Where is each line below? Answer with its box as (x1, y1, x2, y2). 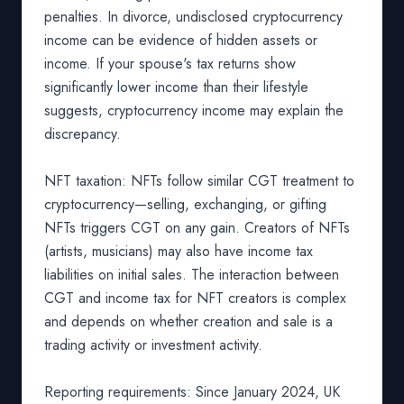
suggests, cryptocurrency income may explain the (44, 100, 344, 121)
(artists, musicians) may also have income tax (44, 241, 313, 262)
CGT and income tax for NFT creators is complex (44, 288, 346, 308)
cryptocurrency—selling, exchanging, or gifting (44, 194, 326, 215)
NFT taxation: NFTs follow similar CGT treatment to (44, 170, 354, 191)
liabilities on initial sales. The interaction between (44, 264, 339, 285)
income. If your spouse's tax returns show (44, 53, 296, 74)
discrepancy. (44, 124, 121, 144)
